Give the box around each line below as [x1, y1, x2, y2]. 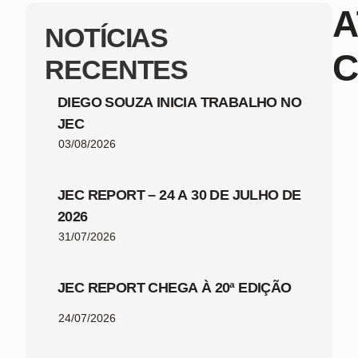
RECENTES [45, 54, 189, 85]
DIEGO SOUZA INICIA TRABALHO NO [58, 93, 301, 110]
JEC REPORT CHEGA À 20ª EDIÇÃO [58, 279, 292, 296]
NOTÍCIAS [45, 22, 169, 53]
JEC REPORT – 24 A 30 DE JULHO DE [58, 186, 301, 203]
